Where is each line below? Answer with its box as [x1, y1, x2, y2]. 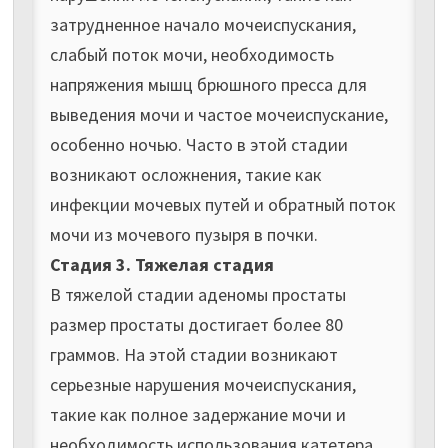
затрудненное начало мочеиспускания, [49, 12, 356, 36]
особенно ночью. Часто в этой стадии [49, 132, 348, 156]
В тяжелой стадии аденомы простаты [49, 282, 346, 306]
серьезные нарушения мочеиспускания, [49, 372, 356, 396]
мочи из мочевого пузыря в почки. [49, 222, 318, 246]
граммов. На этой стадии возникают [49, 342, 338, 366]
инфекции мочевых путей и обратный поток [49, 192, 396, 216]
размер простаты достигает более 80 [49, 312, 343, 336]
